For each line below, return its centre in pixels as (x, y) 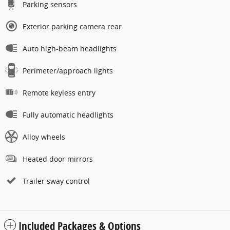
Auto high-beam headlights (70, 49)
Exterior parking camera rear (72, 27)
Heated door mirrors (58, 159)
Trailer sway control (56, 181)
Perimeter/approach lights (68, 71)
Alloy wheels (44, 137)
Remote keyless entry (59, 93)
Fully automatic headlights (68, 115)
